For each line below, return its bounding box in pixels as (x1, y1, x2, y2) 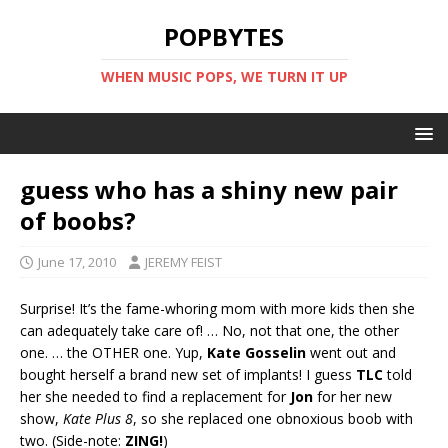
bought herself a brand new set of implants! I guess (20, 365, 356, 384)
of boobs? (20, 204, 136, 237)
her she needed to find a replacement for (20, 387, 290, 406)
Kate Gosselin (207, 343, 306, 362)
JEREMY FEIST (145, 253, 222, 271)
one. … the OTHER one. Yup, (20, 343, 207, 362)
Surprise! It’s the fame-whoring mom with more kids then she (20, 299, 415, 318)
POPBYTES (164, 20, 284, 53)
